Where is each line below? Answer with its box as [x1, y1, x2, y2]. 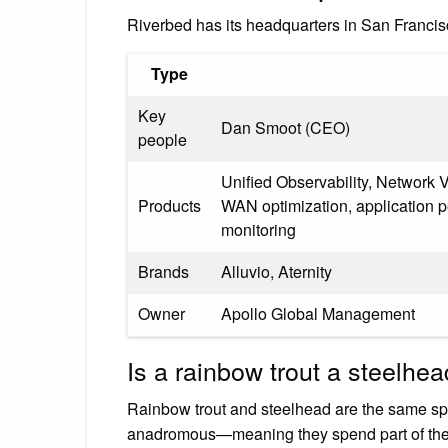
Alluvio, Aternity [221, 259, 332, 283]
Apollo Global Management [221, 301, 415, 325]
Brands [138, 259, 189, 283]
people [138, 127, 187, 151]
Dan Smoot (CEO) [221, 115, 350, 139]
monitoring [221, 217, 296, 241]
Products [138, 193, 201, 217]
